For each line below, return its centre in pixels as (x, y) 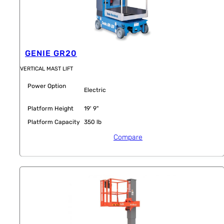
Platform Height (50, 108)
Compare (128, 137)
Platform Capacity (54, 122)
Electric (95, 90)
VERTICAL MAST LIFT (46, 68)
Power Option (47, 86)
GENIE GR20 (51, 53)
